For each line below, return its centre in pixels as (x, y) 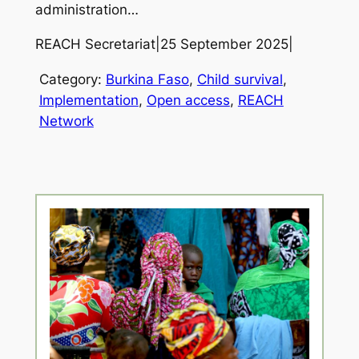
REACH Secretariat (95, 44)
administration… (87, 10)
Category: (72, 80)
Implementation (89, 101)
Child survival (240, 80)
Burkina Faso (147, 80)
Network (66, 121)
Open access (188, 101)
